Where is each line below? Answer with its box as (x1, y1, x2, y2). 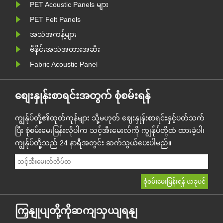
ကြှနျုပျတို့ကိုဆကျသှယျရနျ (15, 205, 137, 217)
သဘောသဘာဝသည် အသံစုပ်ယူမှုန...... (64, 1, 163, 9)
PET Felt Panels (30, 15, 81, 24)
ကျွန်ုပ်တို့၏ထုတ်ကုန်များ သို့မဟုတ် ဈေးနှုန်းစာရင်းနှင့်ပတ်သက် (15, 114, 205, 122)
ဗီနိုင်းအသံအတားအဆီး (30, 45, 100, 54)
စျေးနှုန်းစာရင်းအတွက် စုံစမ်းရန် (15, 90, 150, 102)
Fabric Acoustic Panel (30, 60, 98, 69)
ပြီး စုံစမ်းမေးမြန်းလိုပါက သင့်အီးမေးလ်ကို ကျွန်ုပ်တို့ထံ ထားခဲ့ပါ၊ (15, 126, 205, 135)
